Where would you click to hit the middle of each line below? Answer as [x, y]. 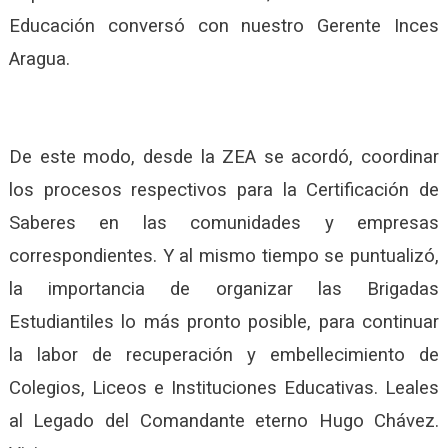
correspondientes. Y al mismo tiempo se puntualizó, [224, 255]
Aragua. [39, 58]
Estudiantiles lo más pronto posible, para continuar [224, 321]
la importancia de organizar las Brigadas [224, 288]
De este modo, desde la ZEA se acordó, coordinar [224, 156]
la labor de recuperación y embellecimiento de [224, 354]
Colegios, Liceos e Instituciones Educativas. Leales [224, 387]
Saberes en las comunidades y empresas [224, 222]
